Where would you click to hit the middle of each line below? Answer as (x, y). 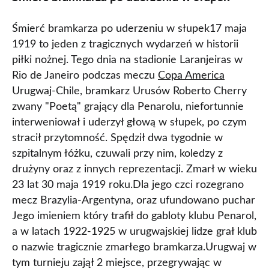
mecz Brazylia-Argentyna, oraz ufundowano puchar (134, 201)
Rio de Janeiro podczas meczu (85, 76)
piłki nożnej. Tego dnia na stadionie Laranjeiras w (127, 60)
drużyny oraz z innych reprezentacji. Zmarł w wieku (134, 169)
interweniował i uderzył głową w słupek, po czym (129, 122)
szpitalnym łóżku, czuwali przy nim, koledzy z (117, 154)
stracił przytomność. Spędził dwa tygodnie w (117, 138)
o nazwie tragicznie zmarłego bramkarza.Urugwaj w (134, 247)
